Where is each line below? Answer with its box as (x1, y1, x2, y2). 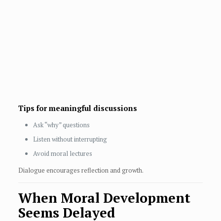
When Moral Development (18, 189, 190, 207)
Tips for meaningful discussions (18, 103, 137, 113)
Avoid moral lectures (33, 149, 92, 158)
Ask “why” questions (33, 120, 90, 130)
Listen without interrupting (33, 135, 107, 144)
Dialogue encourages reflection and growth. (18, 166, 144, 175)
